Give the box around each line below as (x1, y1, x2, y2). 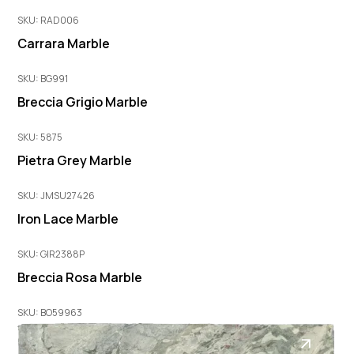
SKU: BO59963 (17, 306, 83, 320)
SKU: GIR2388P (17, 247, 85, 262)
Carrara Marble (17, 35, 111, 53)
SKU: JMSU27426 (17, 189, 96, 203)
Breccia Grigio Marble (17, 93, 149, 111)
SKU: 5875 (17, 130, 63, 145)
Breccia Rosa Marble (17, 269, 143, 287)
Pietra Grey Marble (17, 152, 133, 170)
